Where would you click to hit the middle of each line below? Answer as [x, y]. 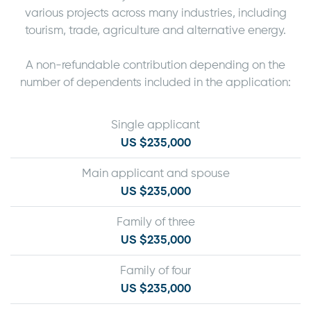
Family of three [155, 222]
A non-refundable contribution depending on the [155, 65]
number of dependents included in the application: [155, 83]
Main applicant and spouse [155, 174]
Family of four [155, 271]
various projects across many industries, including [155, 13]
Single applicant [155, 125]
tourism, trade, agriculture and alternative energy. [155, 31]
